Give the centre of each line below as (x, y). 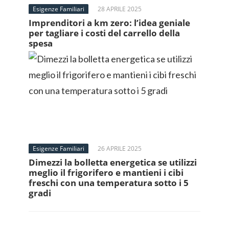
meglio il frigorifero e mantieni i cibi (106, 173)
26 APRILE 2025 (120, 148)
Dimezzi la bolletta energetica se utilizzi (113, 162)
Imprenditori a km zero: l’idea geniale (109, 23)
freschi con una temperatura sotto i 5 (109, 183)
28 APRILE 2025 (120, 9)
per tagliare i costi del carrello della (104, 33)
